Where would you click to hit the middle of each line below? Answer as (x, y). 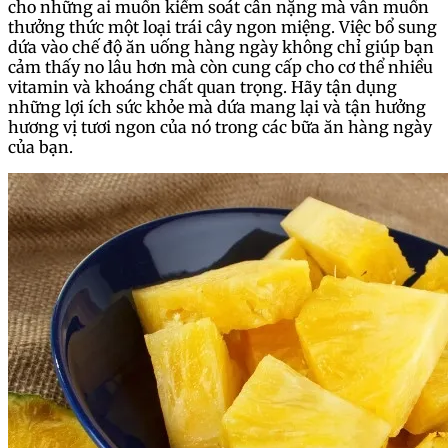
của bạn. (40, 147)
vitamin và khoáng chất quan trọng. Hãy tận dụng (202, 87)
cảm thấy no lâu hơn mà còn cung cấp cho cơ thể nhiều (220, 67)
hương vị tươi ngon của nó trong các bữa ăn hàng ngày (220, 127)
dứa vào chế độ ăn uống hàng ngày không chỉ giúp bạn (221, 47)
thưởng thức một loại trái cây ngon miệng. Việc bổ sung (222, 27)
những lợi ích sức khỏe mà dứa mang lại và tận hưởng (217, 107)
